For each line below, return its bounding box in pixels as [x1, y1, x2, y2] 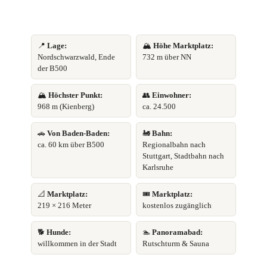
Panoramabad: [152, 228, 203, 237]
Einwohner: [152, 91, 191, 100]
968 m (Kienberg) [38, 102, 94, 111]
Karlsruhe [142, 163, 173, 172]
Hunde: [46, 228, 71, 237]
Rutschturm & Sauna [142, 239, 209, 249]
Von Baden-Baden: [47, 129, 110, 138]
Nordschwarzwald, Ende [38, 52, 115, 62]
